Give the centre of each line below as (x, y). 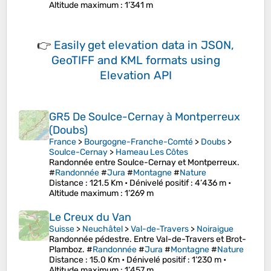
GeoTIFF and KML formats (119, 60)
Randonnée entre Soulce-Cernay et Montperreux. (144, 163)
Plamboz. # (71, 250)
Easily (71, 45)
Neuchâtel (103, 229)
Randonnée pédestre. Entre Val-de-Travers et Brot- (148, 240)
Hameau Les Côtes (152, 152)
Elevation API (135, 76)
